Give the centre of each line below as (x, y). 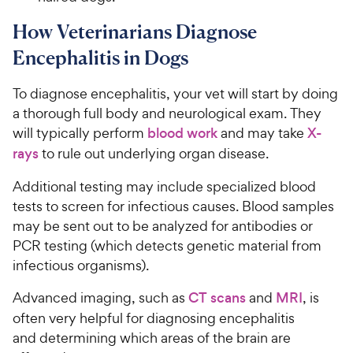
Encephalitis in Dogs (100, 57)
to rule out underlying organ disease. (155, 153)
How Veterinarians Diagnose (135, 31)
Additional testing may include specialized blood (164, 186)
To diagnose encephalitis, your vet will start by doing (175, 93)
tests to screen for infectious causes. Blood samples (173, 206)
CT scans (217, 297)
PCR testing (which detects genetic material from (167, 245)
